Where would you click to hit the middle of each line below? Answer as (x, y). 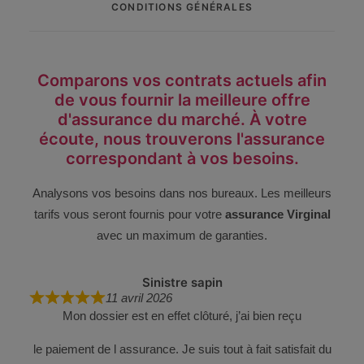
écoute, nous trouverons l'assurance (182, 139)
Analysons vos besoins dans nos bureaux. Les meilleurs (182, 193)
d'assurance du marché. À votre (182, 119)
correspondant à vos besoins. (182, 158)
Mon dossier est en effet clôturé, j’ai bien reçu (182, 315)
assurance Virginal (277, 214)
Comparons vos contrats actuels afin (182, 80)
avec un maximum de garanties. (182, 235)
